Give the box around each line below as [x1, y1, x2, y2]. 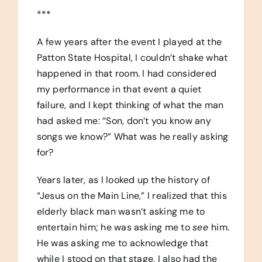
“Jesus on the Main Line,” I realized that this [36, 189, 227, 202]
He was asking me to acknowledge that [36, 237, 209, 250]
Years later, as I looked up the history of [36, 174, 210, 187]
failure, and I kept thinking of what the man [36, 99, 224, 112]
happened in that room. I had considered [36, 67, 217, 80]
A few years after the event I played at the [36, 36, 222, 49]
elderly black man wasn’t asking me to [36, 205, 205, 218]
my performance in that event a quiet [36, 83, 202, 96]
